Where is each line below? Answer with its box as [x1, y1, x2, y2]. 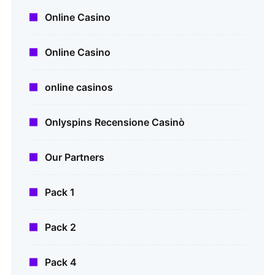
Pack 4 [45, 256, 77, 269]
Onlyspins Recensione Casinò [45, 116, 185, 129]
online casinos [45, 81, 113, 94]
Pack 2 [45, 221, 76, 234]
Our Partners [45, 151, 104, 164]
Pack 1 [45, 186, 75, 199]
